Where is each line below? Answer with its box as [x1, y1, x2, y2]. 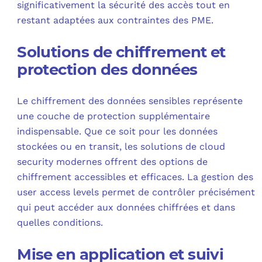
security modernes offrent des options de [17, 156, 208, 167]
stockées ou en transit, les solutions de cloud [17, 140, 226, 152]
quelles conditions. [17, 216, 104, 228]
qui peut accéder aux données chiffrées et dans [17, 201, 236, 213]
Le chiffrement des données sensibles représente [17, 95, 243, 106]
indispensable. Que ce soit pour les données [17, 125, 218, 137]
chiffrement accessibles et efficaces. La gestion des [17, 171, 254, 182]
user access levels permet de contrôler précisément [17, 186, 256, 198]
